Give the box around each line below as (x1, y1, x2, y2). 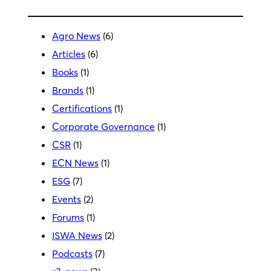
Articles (52, 47, 86, 60)
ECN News (52, 156, 99, 169)
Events (52, 192, 82, 205)
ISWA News (52, 229, 103, 241)
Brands (52, 83, 84, 96)
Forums (52, 211, 85, 223)
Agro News (52, 29, 101, 42)
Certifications (52, 102, 113, 114)
